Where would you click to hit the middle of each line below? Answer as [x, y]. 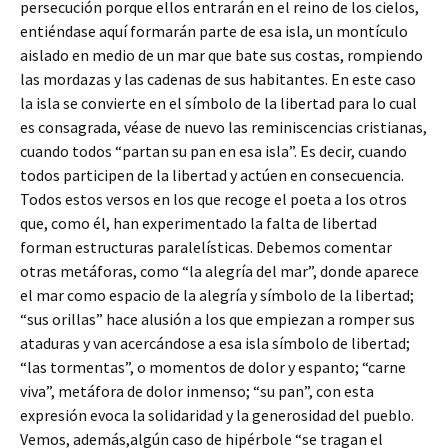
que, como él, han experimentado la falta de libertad [198, 223]
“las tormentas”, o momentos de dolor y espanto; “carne [213, 367]
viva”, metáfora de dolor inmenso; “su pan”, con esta [197, 391]
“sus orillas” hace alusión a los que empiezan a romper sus [217, 319]
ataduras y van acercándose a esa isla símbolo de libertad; [215, 343]
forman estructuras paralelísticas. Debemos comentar [206, 247]
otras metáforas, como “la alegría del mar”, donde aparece [219, 271]
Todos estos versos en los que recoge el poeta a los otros [213, 199]
